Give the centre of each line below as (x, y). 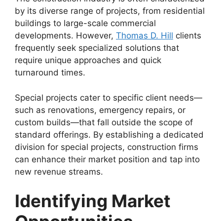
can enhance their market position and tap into (107, 159)
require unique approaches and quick (88, 60)
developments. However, (65, 36)
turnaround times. (50, 73)
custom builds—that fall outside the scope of (104, 122)
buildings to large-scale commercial (85, 23)
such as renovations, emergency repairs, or (100, 110)
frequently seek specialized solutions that (97, 48)
